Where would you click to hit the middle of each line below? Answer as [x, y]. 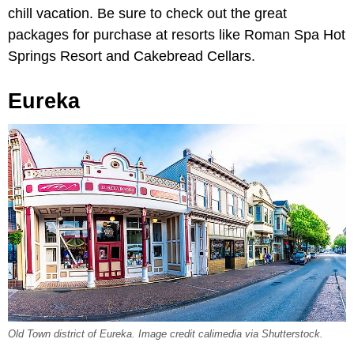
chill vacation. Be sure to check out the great [147, 14]
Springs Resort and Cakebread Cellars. [132, 56]
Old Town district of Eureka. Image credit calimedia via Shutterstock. [166, 335]
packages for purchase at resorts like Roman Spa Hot [177, 35]
